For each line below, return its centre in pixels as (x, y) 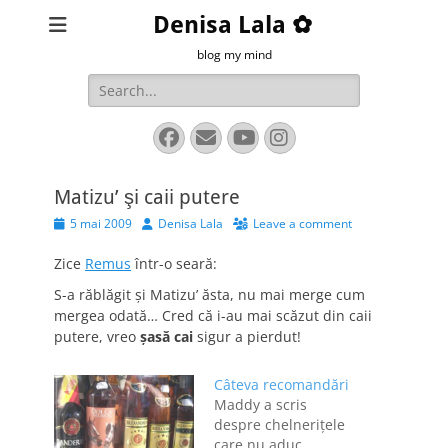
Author (160, 222)
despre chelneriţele (279, 424)
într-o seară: (174, 263)
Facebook (215, 136)
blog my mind (234, 54)
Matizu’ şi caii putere (147, 197)
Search (110, 83)
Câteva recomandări (281, 384)
